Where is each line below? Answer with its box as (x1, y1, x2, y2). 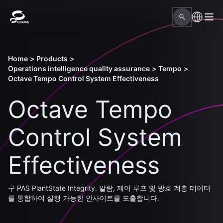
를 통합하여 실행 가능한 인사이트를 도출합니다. (8, 194, 159, 202)
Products (36, 54, 68, 63)
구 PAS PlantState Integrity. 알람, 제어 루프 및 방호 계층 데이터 (8, 184, 211, 192)
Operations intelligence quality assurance (8, 64, 150, 73)
